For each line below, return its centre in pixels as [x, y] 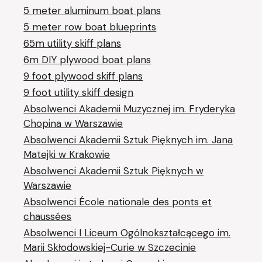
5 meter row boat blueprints [90, 27]
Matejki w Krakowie [67, 154]
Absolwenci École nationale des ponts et [118, 201]
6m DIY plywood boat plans [87, 59]
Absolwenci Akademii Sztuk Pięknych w [114, 170]
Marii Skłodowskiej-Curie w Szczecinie [110, 247]
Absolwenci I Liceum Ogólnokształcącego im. [127, 232]
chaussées [48, 216]
